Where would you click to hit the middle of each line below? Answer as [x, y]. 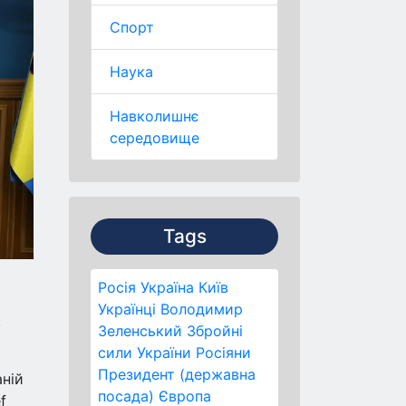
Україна [167, 287]
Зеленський [140, 331]
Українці [127, 309]
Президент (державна [177, 374]
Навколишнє [155, 116]
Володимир [202, 309]
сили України [145, 353]
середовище [155, 138]
